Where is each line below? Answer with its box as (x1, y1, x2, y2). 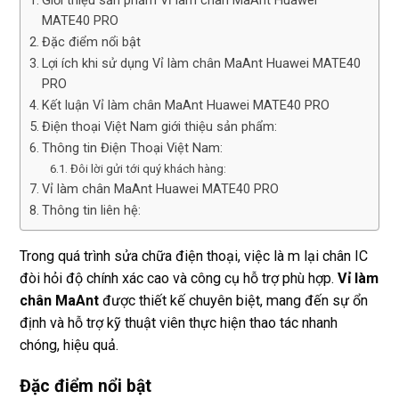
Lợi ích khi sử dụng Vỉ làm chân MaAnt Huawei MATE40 (41, 55, 361, 72)
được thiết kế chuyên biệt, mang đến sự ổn (99, 292, 368, 310)
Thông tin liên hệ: (41, 202, 141, 219)
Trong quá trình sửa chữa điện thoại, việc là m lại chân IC (20, 248, 368, 265)
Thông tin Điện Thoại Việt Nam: (41, 140, 223, 157)
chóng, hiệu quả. (20, 337, 118, 354)
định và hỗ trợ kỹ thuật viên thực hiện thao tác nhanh (20, 314, 338, 332)
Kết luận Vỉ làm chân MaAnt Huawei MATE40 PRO (41, 97, 330, 114)
